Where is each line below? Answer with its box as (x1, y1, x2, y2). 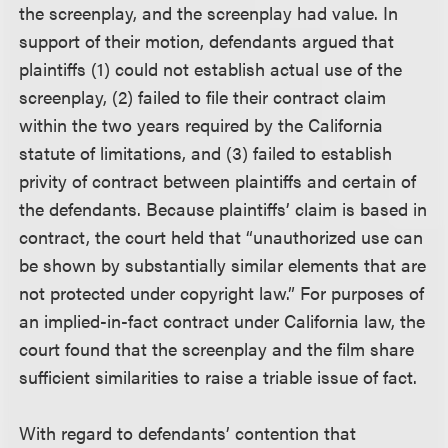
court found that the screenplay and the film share (19, 335, 415, 361)
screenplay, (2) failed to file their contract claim (19, 83, 387, 109)
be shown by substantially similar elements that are (19, 251, 427, 277)
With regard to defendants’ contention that (19, 419, 357, 445)
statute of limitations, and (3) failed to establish (19, 139, 393, 165)
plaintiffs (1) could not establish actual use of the (19, 55, 403, 81)
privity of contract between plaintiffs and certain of (19, 167, 417, 193)
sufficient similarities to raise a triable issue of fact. (19, 363, 418, 389)
